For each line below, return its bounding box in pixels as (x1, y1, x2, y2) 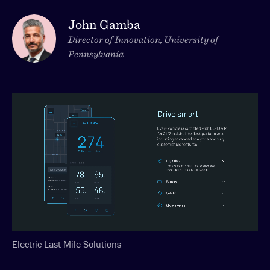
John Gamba (68, 16, 141, 33)
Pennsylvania (68, 48, 124, 60)
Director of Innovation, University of (68, 34, 219, 46)
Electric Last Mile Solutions (12, 237, 121, 250)
